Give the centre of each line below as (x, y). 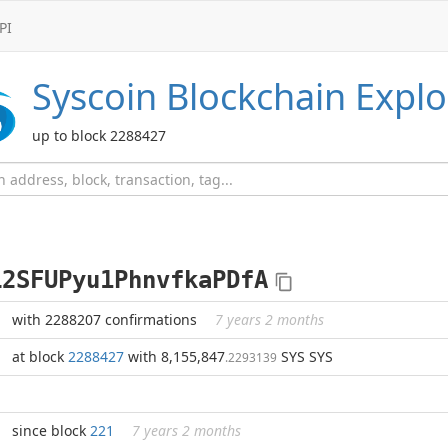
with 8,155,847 (174, 356)
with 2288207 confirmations (106, 319)
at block (40, 356)
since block (51, 430)
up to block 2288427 (99, 135)
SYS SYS (305, 356)
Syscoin (94, 96)
